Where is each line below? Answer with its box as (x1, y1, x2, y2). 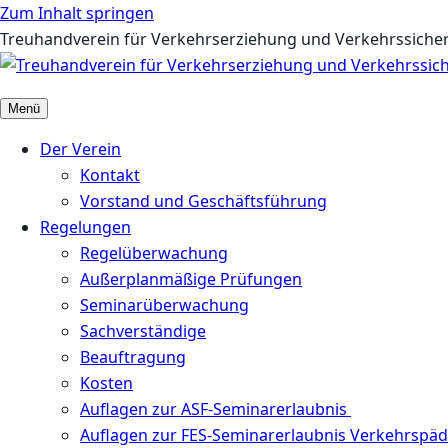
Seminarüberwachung (80, 294, 249, 316)
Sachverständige (80, 320, 206, 342)
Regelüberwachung (80, 242, 228, 264)
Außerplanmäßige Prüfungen (80, 268, 302, 290)
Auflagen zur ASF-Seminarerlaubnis (80, 398, 351, 420)
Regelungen (40, 216, 131, 238)
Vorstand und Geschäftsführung (80, 190, 327, 212)
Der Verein (40, 138, 121, 160)
